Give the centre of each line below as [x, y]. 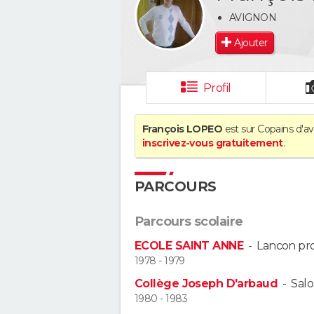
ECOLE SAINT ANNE [189, 246]
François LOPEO [183, 129]
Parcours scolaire [189, 221]
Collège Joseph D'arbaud [206, 284]
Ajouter [251, 42]
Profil [217, 88]
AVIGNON [253, 17]
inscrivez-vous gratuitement [213, 143]
